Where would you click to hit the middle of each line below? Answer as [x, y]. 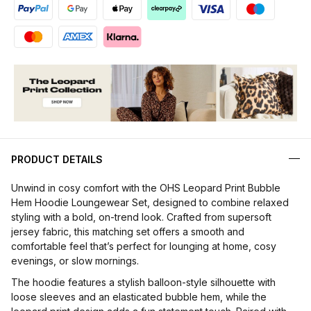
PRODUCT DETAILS [57, 160]
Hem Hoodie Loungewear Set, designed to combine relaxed [150, 203]
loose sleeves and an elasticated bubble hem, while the [139, 297]
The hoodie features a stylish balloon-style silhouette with [143, 283]
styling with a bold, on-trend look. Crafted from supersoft [141, 217]
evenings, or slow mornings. [75, 261]
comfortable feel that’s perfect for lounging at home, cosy [144, 246]
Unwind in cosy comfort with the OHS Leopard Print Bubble [146, 188]
